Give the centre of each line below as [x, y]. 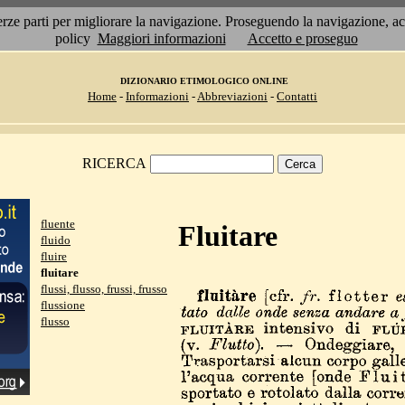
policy [72, 38]
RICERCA [114, 163]
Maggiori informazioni [161, 38]
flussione [63, 305]
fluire [54, 256]
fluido [56, 240]
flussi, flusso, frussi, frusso [104, 289]
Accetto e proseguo [302, 38]
